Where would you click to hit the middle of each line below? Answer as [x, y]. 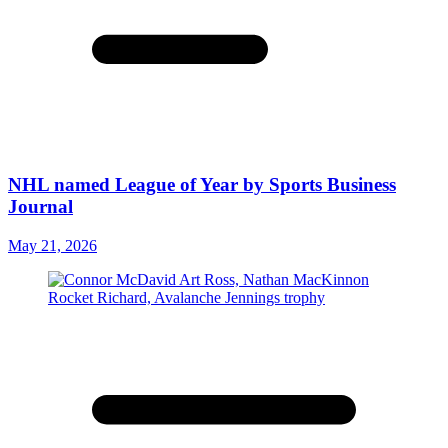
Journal [40, 207]
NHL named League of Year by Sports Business [202, 185]
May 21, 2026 [52, 245]
